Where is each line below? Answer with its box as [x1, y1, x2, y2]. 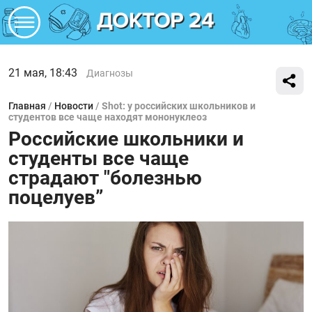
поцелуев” [8, 186, 103, 209]
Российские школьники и [8, 127, 244, 150]
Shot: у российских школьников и [102, 100, 256, 111]
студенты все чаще [8, 147, 189, 170]
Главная [8, 100, 46, 111]
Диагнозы [86, 68, 133, 79]
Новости [54, 100, 93, 111]
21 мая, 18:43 [8, 66, 77, 79]
